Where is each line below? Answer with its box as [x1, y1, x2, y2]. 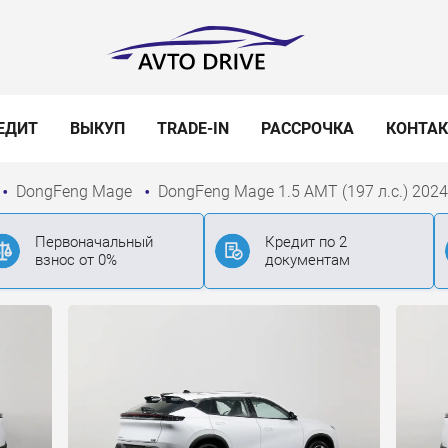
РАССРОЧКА [261, 119, 354, 139]
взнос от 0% [35, 251, 117, 270]
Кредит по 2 [265, 233, 347, 252]
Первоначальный [35, 233, 153, 252]
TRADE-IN [157, 119, 229, 139]
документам [265, 251, 350, 270]
